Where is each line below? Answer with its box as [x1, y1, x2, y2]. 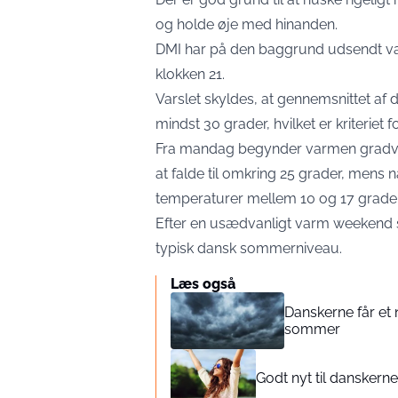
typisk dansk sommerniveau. [155, 240, 342, 257]
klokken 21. [155, 66, 225, 83]
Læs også [171, 275, 235, 292]
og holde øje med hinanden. [155, 16, 338, 33]
